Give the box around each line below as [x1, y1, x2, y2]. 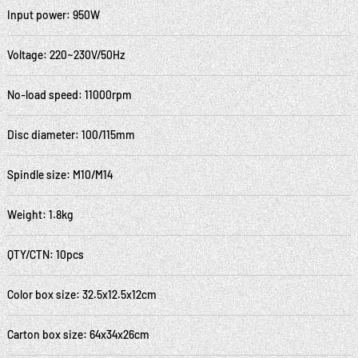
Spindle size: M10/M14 [6, 168, 113, 182]
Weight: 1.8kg [6, 208, 74, 222]
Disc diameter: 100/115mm [6, 128, 135, 142]
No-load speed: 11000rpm [6, 88, 132, 102]
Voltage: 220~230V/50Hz [6, 48, 125, 62]
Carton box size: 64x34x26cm [6, 328, 149, 342]
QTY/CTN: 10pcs [6, 248, 84, 262]
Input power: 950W [6, 8, 100, 22]
